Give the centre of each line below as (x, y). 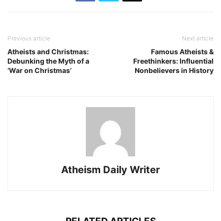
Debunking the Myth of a (48, 61)
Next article (198, 38)
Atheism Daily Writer (110, 170)
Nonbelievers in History (174, 71)
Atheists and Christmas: (48, 52)
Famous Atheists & (182, 52)
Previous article (29, 38)
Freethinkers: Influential (173, 61)
